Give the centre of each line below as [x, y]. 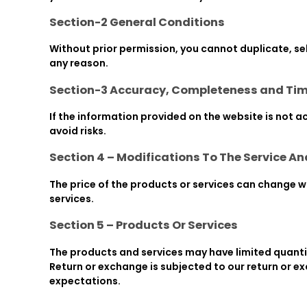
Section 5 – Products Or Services [144, 225]
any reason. [79, 63]
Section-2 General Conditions [137, 22]
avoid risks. [78, 131]
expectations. [85, 281]
